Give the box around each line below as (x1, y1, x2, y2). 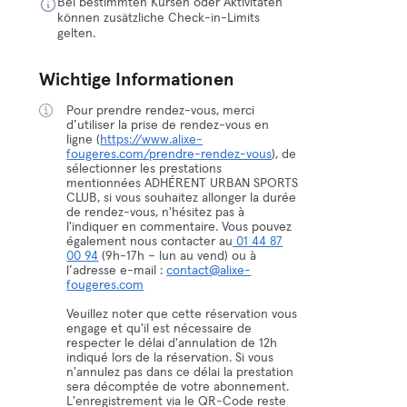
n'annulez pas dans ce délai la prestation (66, 366, 294, 379)
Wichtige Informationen (39, 71, 235, 89)
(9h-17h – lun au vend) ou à (98, 250, 257, 263)
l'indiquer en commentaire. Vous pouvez (66, 221, 293, 233)
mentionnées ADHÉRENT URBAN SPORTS (66, 177, 299, 190)
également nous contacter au (66, 235, 233, 248)
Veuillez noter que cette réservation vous (66, 308, 298, 321)
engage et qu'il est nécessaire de (66, 323, 253, 335)
